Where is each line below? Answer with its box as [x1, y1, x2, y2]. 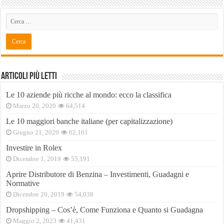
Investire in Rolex [6, 143, 62, 152]
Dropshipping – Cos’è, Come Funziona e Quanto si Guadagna [6, 205, 203, 214]
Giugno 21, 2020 [13, 129, 59, 136]
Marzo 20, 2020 [13, 102, 56, 110]
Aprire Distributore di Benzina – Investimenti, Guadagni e [6, 170, 189, 179]
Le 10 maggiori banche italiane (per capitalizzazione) [6, 117, 173, 126]
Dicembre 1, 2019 [13, 155, 61, 163]
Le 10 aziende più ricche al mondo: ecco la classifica [6, 90, 172, 99]
